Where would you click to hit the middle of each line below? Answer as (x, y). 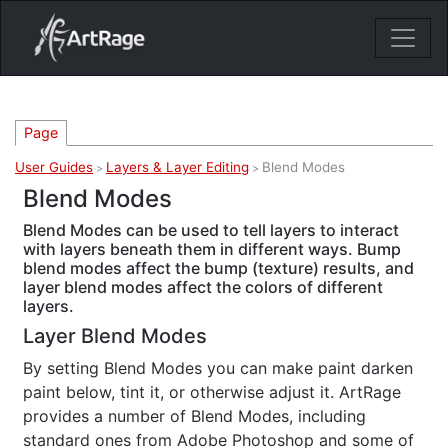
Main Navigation (138, 55)
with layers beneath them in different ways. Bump (212, 249)
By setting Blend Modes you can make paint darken (218, 368)
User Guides (54, 167)
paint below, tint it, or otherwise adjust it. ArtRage (212, 392)
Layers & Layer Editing (177, 167)
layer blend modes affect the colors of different (203, 287)
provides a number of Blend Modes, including (194, 416)
